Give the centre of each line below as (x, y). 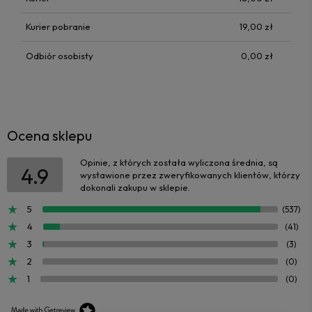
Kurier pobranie (58, 27)
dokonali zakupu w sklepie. (135, 187)
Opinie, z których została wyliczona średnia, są (179, 162)
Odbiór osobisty (59, 55)
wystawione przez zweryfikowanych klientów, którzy (190, 174)
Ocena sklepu (49, 135)
